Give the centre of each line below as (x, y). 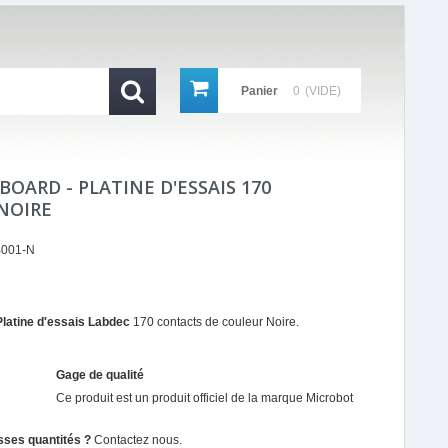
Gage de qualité (99, 375)
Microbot (329, 398)
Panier (259, 91)
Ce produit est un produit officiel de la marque (180, 398)
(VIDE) (323, 91)
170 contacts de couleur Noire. (214, 322)
